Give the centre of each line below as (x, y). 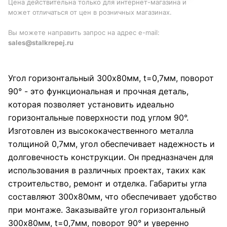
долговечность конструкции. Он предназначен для (111, 157)
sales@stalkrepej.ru (41, 43)
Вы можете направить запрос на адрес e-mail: (84, 33)
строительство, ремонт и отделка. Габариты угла (107, 183)
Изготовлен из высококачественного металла (101, 130)
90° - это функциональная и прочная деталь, (98, 91)
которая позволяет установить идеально (91, 104)
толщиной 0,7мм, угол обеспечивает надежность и (111, 144)
